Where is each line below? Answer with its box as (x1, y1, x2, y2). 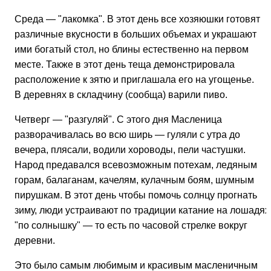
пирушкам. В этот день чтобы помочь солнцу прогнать (15, 189, 257, 200)
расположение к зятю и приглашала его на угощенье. (15, 74, 254, 85)
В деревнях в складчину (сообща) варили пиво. (15, 89, 227, 100)
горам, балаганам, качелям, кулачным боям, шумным (15, 174, 254, 185)
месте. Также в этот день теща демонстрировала (15, 59, 235, 70)
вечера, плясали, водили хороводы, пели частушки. (15, 144, 246, 155)
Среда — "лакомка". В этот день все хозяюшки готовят (15, 13, 260, 24)
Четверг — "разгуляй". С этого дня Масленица (15, 114, 222, 125)
